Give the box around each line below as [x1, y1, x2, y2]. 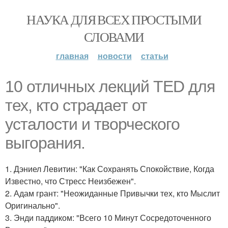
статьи [140, 50, 168, 62]
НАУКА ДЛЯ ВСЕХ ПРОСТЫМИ [26, 11, 202, 28]
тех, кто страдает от [5, 96, 147, 115]
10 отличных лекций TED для [5, 77, 215, 96]
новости [97, 50, 132, 62]
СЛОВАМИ [84, 28, 144, 45]
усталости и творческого [5, 115, 180, 133]
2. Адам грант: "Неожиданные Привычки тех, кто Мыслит [5, 187, 220, 199]
